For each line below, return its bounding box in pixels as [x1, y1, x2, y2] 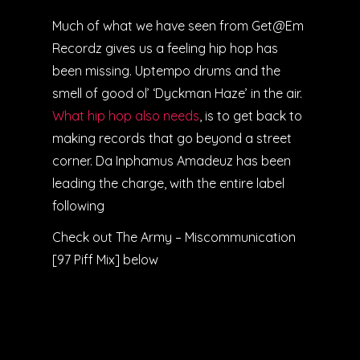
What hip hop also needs [52, 107, 199, 124]
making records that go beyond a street [52, 129, 292, 146]
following [52, 197, 104, 214]
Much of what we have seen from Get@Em [52, 17, 304, 34]
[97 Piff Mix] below [52, 251, 158, 268]
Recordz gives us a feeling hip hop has [52, 39, 278, 56]
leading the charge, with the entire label [52, 174, 284, 191]
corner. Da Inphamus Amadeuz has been [52, 152, 291, 169]
